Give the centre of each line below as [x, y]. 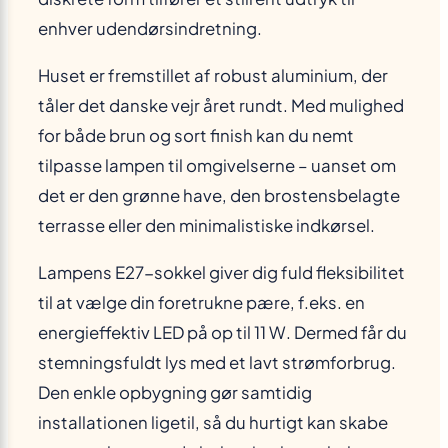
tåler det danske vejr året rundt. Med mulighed [221, 105]
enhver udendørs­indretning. [150, 29]
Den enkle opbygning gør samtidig [175, 392]
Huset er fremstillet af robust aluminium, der [213, 75]
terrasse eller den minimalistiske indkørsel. [206, 225]
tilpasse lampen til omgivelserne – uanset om [217, 165]
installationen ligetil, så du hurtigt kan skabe [213, 422]
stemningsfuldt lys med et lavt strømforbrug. [217, 362]
